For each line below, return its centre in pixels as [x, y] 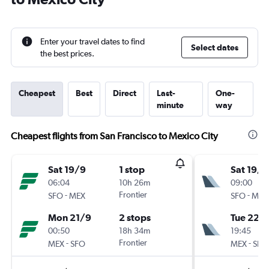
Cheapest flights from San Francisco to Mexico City [114, 136]
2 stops [135, 217]
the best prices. [67, 53]
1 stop [132, 169]
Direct [125, 93]
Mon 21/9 [70, 217]
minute [170, 105]
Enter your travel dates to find [92, 41]
